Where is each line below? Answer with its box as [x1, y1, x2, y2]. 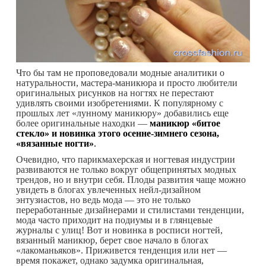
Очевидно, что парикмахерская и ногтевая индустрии [16, 154, 235, 164]
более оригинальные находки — [16, 118, 150, 128]
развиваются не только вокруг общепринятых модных [16, 164, 236, 175]
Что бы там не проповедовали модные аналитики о [16, 67, 224, 78]
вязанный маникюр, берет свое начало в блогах [16, 235, 208, 245]
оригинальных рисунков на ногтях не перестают [16, 87, 214, 98]
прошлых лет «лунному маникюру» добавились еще [16, 107, 229, 118]
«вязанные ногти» [16, 138, 94, 148]
